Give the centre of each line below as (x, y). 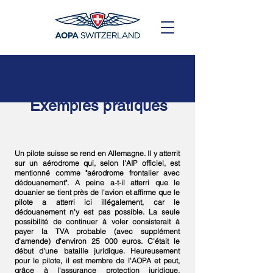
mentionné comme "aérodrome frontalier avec (97, 173)
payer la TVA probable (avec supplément (97, 231)
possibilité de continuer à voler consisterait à (97, 222)
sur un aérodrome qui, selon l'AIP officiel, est (97, 163)
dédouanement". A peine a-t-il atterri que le (97, 183)
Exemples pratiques (99, 106)
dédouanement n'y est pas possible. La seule (97, 212)
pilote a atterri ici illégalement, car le (97, 202)
